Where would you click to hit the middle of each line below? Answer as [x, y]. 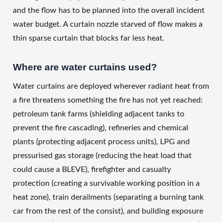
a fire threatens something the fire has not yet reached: [108, 100]
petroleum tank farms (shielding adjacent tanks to [99, 114]
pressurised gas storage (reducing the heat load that [102, 156]
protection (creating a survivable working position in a [106, 184]
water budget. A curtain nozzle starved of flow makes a [108, 25]
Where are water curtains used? [85, 67]
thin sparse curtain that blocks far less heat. [89, 38]
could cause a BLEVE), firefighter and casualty [92, 170]
